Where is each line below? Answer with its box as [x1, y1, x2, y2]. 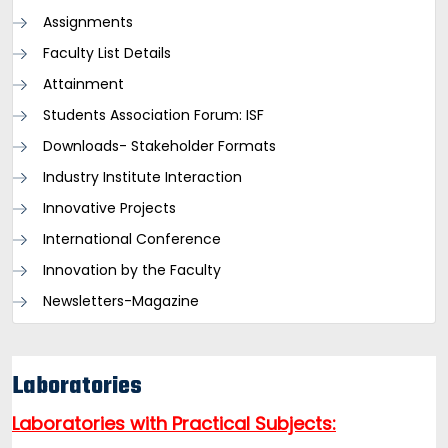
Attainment [43, 74, 124, 94]
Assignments [43, 12, 133, 32]
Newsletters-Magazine [43, 291, 199, 311]
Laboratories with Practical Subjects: [12, 411, 336, 436]
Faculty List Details [43, 43, 171, 63]
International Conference [43, 229, 221, 249]
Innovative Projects [43, 198, 176, 218]
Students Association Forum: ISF [43, 105, 264, 125]
